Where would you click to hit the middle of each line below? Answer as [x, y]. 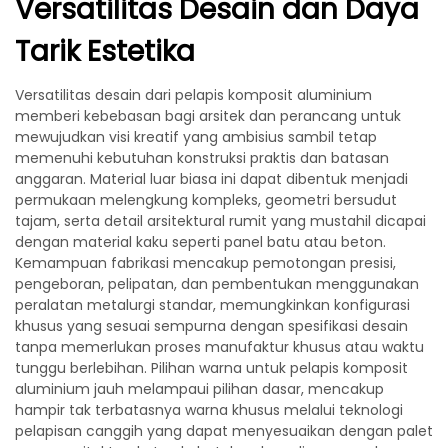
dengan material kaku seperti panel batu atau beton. [200, 242]
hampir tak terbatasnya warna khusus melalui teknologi [209, 410]
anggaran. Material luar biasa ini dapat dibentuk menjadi [211, 179]
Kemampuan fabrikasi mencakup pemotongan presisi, [205, 263]
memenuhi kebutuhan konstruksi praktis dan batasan [202, 158]
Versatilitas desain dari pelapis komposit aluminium [193, 95]
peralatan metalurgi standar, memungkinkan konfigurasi [212, 305]
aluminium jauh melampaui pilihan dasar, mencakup [199, 389]
